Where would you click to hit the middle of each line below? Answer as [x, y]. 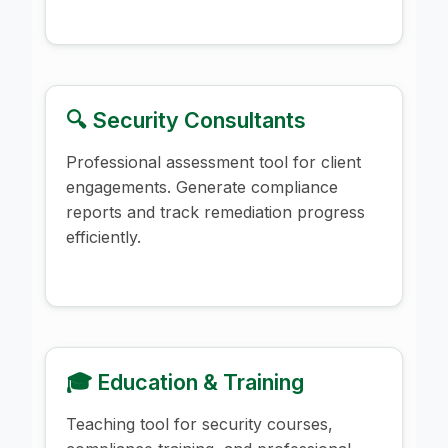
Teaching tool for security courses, [199, 423]
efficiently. [103, 236]
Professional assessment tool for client [213, 161]
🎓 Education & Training [185, 381]
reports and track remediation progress [215, 211]
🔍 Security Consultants [186, 119]
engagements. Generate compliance [202, 186]
